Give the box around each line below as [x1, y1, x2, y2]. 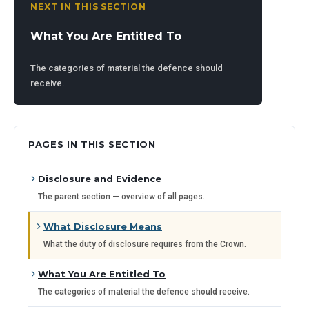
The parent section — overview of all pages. [38, 192, 205, 201]
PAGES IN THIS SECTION [28, 139, 156, 150]
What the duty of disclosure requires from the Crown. [43, 239, 246, 249]
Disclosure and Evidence [38, 173, 161, 184]
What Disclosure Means [43, 221, 162, 232]
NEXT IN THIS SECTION [30, 1, 147, 12]
